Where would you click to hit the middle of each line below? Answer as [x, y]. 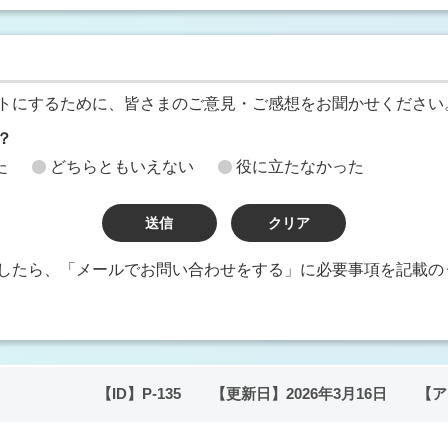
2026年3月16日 [336, 394]
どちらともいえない [122, 166]
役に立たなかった [300, 166]
